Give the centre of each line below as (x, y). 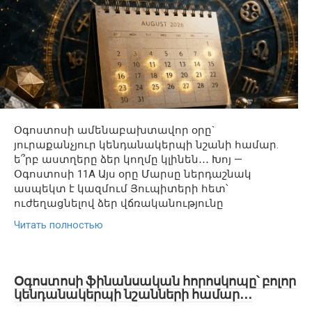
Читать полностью (58, 225)
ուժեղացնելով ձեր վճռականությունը (119, 203)
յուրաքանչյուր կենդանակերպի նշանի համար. (146, 145)
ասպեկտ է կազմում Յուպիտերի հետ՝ (121, 188)
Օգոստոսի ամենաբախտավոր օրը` (115, 130)
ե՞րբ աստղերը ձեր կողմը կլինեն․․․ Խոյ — (128, 159)
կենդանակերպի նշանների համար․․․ (133, 294)
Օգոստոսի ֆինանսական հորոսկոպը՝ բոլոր (155, 281)
